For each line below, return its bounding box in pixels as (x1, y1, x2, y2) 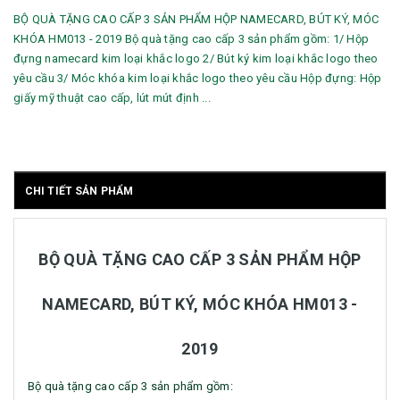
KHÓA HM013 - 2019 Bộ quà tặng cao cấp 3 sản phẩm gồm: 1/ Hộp (13, 32, 369, 46)
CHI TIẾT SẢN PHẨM (25, 185, 134, 198)
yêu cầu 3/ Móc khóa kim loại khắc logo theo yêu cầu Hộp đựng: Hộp (13, 71, 382, 86)
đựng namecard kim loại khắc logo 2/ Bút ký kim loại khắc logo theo (13, 52, 379, 66)
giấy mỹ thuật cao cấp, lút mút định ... (13, 91, 211, 105)
